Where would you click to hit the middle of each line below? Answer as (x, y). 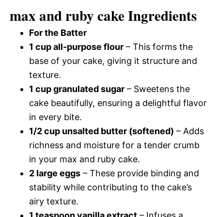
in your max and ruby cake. (85, 159)
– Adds (189, 131)
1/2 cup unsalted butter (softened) (101, 131)
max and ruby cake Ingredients (103, 15)
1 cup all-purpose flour (76, 46)
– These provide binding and (140, 173)
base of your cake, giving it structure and (113, 61)
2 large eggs (55, 173)
